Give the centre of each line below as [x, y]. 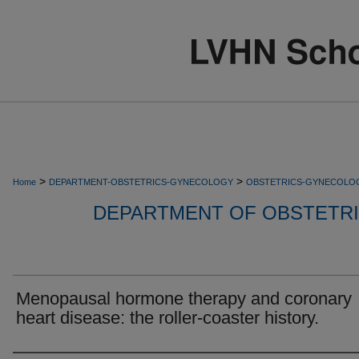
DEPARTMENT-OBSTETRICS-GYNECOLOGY [141, 182]
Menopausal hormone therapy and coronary [184, 298]
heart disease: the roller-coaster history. [167, 318]
